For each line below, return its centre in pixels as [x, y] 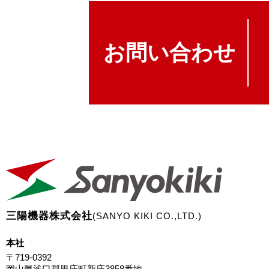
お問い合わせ [169, 52]
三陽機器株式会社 [49, 216]
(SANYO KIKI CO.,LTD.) [147, 216]
